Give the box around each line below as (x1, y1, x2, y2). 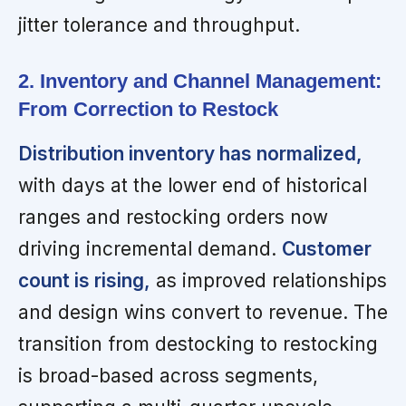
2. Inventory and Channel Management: (18, 69, 382, 92)
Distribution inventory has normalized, (18, 141, 362, 165)
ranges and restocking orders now (18, 205, 328, 228)
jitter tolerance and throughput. (18, 13, 300, 36)
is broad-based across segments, (18, 363, 318, 387)
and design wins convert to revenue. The (18, 300, 388, 324)
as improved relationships (150, 268, 387, 292)
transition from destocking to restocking (18, 332, 378, 355)
